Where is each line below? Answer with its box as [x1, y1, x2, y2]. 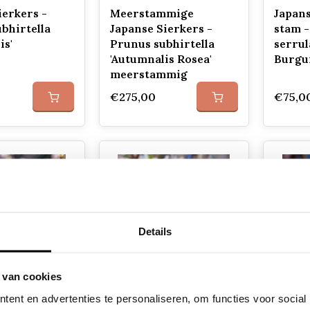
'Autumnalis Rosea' [109, 52, 212, 66]
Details [138, 225, 172, 237]
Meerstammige [109, 6, 194, 20]
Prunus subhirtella [109, 37, 215, 51]
